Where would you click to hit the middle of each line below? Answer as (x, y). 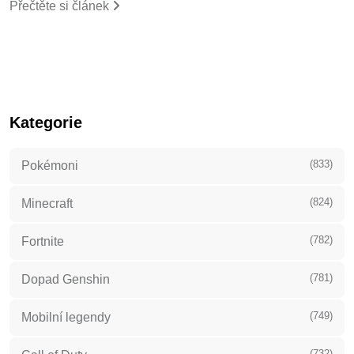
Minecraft (47, 200)
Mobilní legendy (66, 314)
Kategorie (46, 119)
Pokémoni (50, 162)
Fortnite (43, 238)
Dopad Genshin (66, 276)
